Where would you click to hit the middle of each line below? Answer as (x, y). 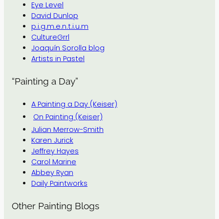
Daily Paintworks (59, 184)
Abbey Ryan (52, 173)
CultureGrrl (50, 37)
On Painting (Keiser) (68, 117)
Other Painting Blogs (55, 206)
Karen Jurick (52, 141)
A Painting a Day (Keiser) (74, 104)
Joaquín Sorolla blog (68, 48)
